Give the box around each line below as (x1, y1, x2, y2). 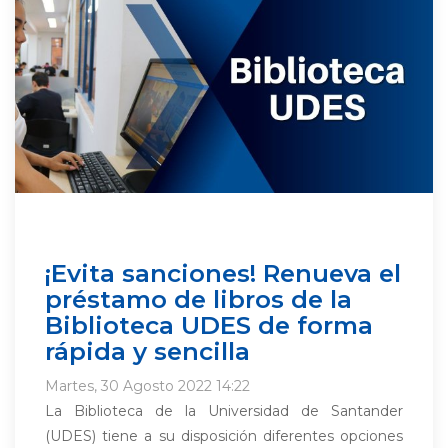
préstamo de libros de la (45, 284, 352, 314)
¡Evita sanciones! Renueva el (45, 258, 401, 288)
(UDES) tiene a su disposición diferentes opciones (45, 427, 403, 445)
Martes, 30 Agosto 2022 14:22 (45, 377, 250, 395)
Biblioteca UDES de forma (45, 310, 373, 340)
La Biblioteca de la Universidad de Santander (45, 402, 403, 420)
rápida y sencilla (45, 336, 250, 366)
